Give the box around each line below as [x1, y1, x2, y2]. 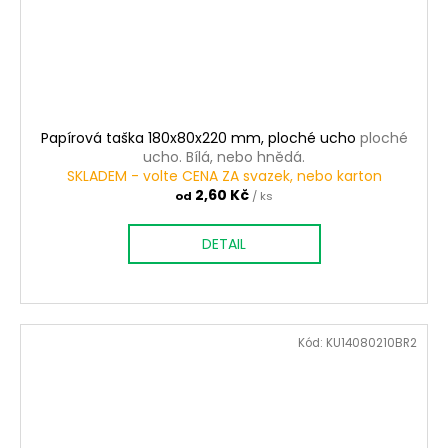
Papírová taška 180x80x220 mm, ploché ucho [40, 128, 360, 149]
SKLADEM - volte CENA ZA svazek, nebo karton [66, 166, 382, 187]
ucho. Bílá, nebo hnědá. [143, 147, 305, 168]
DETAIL [202, 234, 246, 255]
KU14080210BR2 [326, 335, 417, 352]
